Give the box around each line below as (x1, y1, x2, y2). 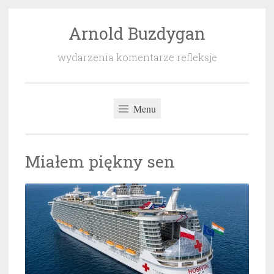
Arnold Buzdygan (68, 23, 206, 44)
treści (24, 59, 50, 72)
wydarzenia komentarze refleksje (57, 51, 217, 64)
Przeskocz (24, 26, 70, 39)
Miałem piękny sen (25, 150, 175, 172)
